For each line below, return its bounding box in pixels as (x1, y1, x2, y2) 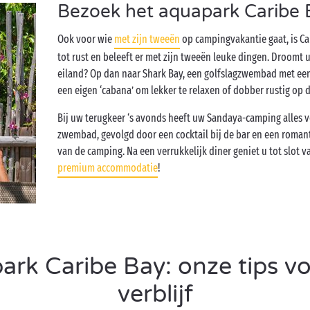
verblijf (117, 280, 193, 309)
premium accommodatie (57, 161, 158, 174)
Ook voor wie (57, 33, 115, 46)
